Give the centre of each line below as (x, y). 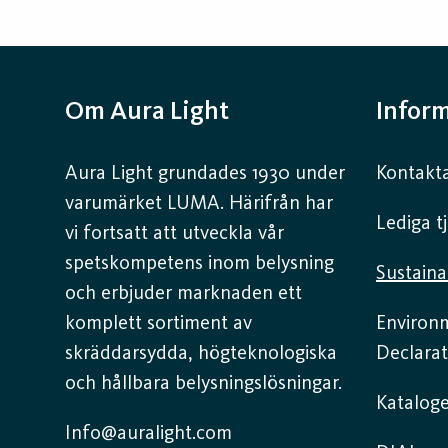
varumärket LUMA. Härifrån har (199, 203)
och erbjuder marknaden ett (183, 293)
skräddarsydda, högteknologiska (201, 353)
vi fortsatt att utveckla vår (174, 233)
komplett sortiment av (158, 323)
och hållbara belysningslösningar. (203, 383)
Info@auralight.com (148, 433)
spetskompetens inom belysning (199, 263)
